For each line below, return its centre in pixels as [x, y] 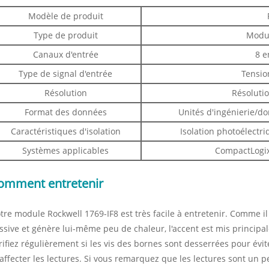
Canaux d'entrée [65, 54]
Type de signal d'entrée [65, 73]
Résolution [65, 92]
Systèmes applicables [65, 150]
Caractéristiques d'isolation [65, 131]
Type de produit [65, 35]
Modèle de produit [65, 16]
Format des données [65, 112]
